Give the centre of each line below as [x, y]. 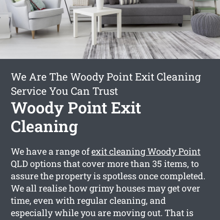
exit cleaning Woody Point [146, 151]
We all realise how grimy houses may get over [106, 188]
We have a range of [51, 151]
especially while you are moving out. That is [102, 212]
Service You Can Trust [65, 91]
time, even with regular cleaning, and [89, 200]
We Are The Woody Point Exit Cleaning [106, 76]
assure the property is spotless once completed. [108, 176]
